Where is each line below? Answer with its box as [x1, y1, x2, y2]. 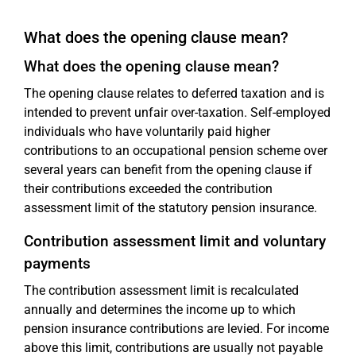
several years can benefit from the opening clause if [24, 161, 312, 177]
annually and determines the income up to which [24, 301, 296, 317]
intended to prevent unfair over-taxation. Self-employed [24, 104, 331, 120]
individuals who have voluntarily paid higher [24, 123, 270, 139]
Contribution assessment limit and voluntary [24, 231, 326, 250]
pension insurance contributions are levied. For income [24, 320, 329, 336]
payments [24, 253, 91, 273]
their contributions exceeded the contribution [24, 180, 273, 196]
